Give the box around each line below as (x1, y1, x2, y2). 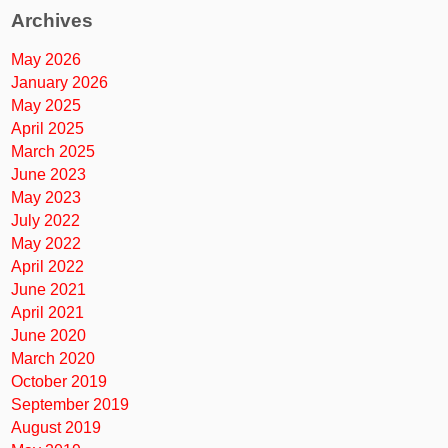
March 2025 (11, 143, 96, 161)
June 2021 (11, 281, 87, 299)
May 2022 (11, 235, 82, 253)
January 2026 (11, 74, 109, 92)
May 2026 (11, 51, 82, 69)
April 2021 (11, 304, 85, 322)
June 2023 (11, 166, 87, 184)
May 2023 (11, 189, 82, 207)
